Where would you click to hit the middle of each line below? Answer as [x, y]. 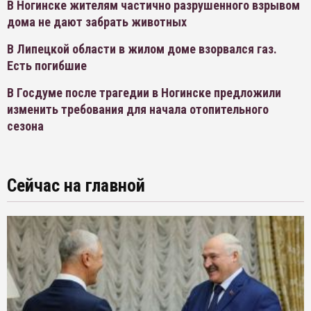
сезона [25, 126]
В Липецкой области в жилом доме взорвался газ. [142, 49]
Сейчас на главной [76, 186]
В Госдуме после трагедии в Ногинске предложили [144, 93]
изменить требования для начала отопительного [138, 110]
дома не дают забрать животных [97, 22]
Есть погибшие [47, 66]
